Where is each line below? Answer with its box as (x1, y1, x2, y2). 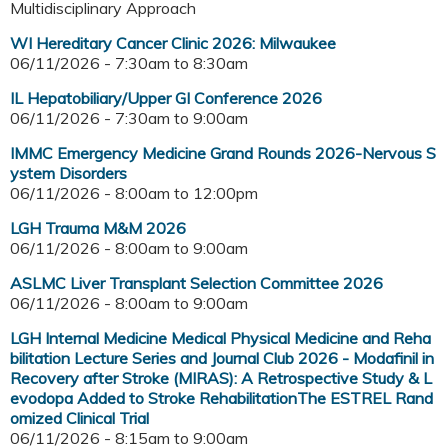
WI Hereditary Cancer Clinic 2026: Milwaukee (10, 33, 336, 54)
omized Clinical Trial (10, 408, 149, 429)
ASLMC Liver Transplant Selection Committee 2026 (10, 273, 383, 294)
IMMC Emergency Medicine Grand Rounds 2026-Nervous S (10, 143, 436, 164)
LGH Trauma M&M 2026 (10, 218, 186, 239)
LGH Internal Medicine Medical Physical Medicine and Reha (10, 328, 431, 349)
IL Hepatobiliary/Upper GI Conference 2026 (10, 88, 322, 109)
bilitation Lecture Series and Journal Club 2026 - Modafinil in (10, 348, 434, 369)
